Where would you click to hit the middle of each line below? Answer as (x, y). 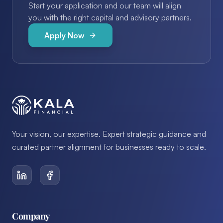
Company (31, 216)
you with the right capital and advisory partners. (110, 17)
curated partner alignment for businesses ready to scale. (109, 147)
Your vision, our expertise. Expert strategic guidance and (109, 134)
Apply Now (64, 35)
